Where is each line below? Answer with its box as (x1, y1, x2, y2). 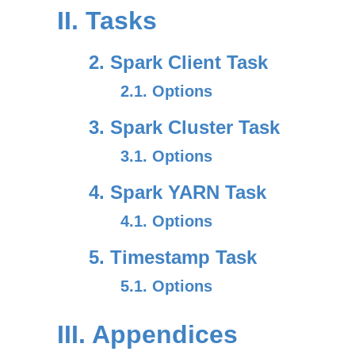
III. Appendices (57, 320, 238, 349)
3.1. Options (120, 147, 212, 165)
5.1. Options (120, 277, 212, 295)
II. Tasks (57, 6, 157, 35)
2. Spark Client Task (89, 52, 268, 73)
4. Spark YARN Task (89, 181, 266, 203)
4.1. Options (120, 212, 212, 230)
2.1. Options (120, 82, 212, 100)
